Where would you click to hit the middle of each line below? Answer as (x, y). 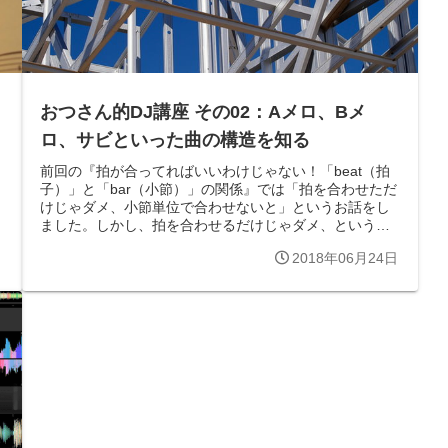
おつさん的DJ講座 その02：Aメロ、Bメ (203, 112)
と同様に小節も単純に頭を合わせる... (158, 242)
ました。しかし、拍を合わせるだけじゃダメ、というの (215, 224)
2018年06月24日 (345, 258)
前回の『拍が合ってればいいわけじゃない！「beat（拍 (215, 170)
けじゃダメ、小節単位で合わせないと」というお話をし (215, 206)
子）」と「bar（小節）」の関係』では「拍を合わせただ (218, 188)
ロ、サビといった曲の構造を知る (175, 140)
